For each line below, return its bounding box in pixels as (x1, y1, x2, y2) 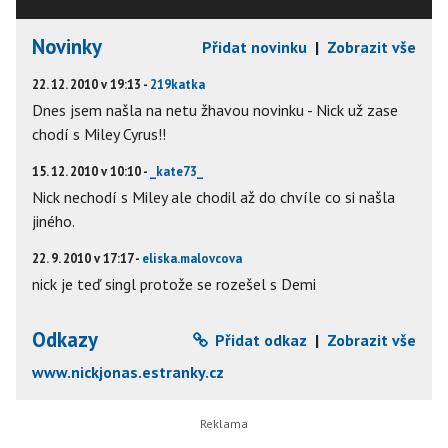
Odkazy (32, 326, 98, 354)
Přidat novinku (202, 37, 307, 58)
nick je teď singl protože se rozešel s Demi (32, 274, 316, 295)
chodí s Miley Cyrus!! (32, 124, 166, 145)
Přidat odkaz (211, 330, 307, 351)
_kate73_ (150, 163, 203, 181)
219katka (150, 76, 205, 94)
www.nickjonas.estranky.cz (32, 362, 224, 383)
